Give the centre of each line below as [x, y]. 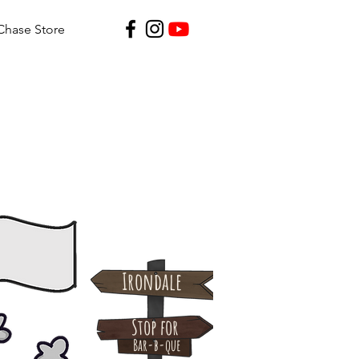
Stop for [155, 327]
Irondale [152, 281]
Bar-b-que [157, 345]
